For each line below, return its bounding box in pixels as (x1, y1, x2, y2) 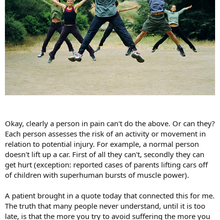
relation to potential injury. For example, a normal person (5, 138, 199, 149)
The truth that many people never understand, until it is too (5, 200, 205, 211)
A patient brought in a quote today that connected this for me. (5, 190, 215, 200)
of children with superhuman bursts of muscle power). (5, 169, 189, 180)
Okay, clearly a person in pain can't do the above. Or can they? (5, 118, 215, 128)
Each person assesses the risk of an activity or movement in (5, 128, 206, 138)
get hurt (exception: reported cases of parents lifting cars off (5, 159, 208, 169)
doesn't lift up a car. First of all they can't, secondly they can (5, 149, 204, 159)
